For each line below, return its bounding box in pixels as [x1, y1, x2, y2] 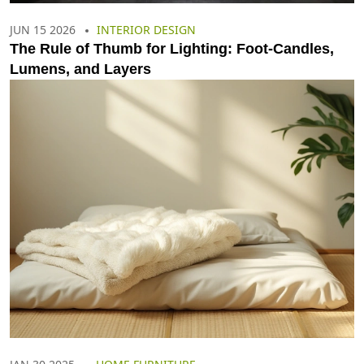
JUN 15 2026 [10, 22, 76, 37]
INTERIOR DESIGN [97, 22, 196, 37]
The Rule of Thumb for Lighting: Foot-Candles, [10, 41, 334, 57]
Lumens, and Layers [10, 61, 151, 77]
